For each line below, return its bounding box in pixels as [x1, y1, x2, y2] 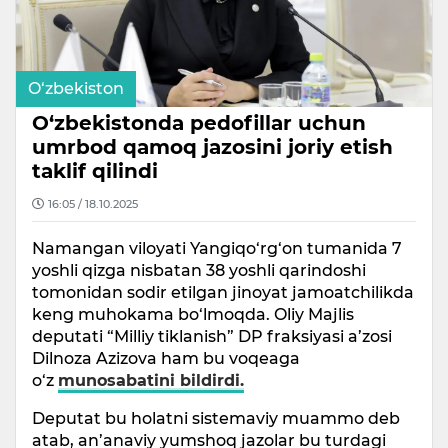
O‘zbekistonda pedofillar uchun [32, 111, 366, 135]
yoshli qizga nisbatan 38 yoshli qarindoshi [32, 261, 366, 280]
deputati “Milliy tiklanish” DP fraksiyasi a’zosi [32, 327, 392, 346]
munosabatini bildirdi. [58, 371, 244, 390]
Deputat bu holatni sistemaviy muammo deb [32, 409, 400, 428]
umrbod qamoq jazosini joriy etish [32, 135, 393, 159]
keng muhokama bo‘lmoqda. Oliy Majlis [32, 305, 354, 324]
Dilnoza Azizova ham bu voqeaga [32, 349, 300, 368]
